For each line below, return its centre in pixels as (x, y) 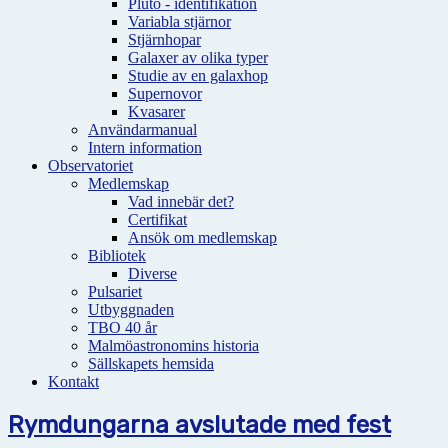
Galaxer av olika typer (198, 57)
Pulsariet (115, 291)
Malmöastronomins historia (173, 345)
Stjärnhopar (164, 39)
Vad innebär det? (181, 201)
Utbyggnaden (131, 309)
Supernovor (165, 93)
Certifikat (157, 219)
